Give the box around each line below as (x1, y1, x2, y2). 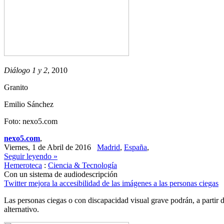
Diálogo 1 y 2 (4, 66, 47, 74)
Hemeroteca (4, 161, 42, 169)
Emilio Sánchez (4, 100, 53, 108)
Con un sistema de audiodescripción (4, 170, 117, 178)
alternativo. (4, 205, 39, 213)
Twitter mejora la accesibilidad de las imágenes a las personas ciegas (4, 179, 218, 187)
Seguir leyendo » (4, 152, 57, 160)
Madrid (97, 143, 120, 151)
